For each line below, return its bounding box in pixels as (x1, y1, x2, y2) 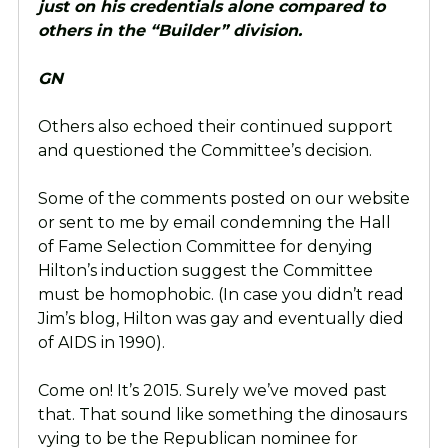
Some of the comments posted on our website (37, 189, 410, 209)
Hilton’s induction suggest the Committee (37, 261, 373, 281)
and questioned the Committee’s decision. (37, 141, 372, 161)
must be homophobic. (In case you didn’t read (37, 285, 404, 305)
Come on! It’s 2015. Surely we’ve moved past (37, 381, 387, 401)
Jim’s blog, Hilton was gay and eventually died (37, 309, 404, 329)
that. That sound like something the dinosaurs (37, 405, 407, 425)
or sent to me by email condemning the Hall (37, 213, 391, 233)
